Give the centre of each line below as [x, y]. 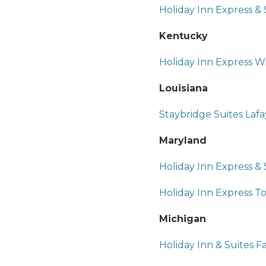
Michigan [183, 218]
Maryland [183, 140]
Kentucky [183, 36]
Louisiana [183, 88]
